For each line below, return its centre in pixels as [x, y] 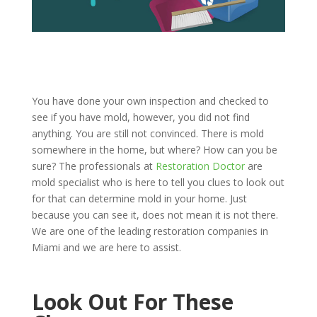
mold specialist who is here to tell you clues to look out [158, 183]
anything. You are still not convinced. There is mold [148, 134]
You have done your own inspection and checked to [150, 101]
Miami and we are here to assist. [106, 248]
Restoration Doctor [201, 166]
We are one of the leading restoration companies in [150, 231]
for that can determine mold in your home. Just [139, 199]
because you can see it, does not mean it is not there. [155, 215]
